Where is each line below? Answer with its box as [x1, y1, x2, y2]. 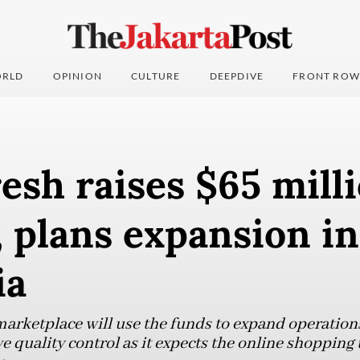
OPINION [52, 70, 103, 83]
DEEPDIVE [209, 70, 264, 83]
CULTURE [131, 70, 181, 83]
